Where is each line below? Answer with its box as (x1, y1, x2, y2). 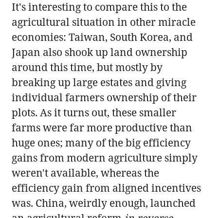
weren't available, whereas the (12, 165, 159, 180)
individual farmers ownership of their (12, 90, 197, 104)
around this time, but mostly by (12, 60, 163, 74)
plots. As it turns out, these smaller (12, 105, 176, 119)
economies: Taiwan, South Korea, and (12, 30, 193, 44)
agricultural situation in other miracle (12, 15, 196, 29)
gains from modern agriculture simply (12, 150, 198, 164)
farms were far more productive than (12, 120, 192, 134)
